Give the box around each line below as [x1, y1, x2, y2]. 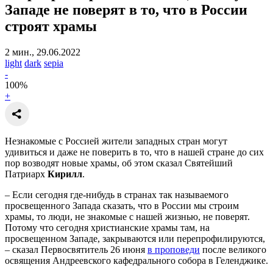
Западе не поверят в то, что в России [5, 1, 247, 18]
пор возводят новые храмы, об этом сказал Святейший [5, 157, 233, 168]
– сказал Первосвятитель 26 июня [5, 244, 147, 255]
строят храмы [5, 18, 97, 34]
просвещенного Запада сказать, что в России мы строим [5, 200, 239, 211]
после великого [200, 244, 266, 255]
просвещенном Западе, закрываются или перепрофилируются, [5, 233, 265, 244]
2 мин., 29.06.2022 [5, 46, 80, 57]
